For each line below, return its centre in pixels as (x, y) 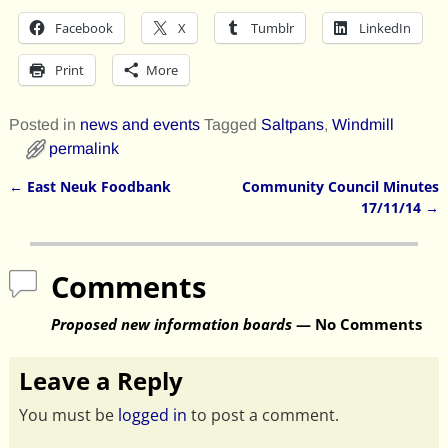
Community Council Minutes (341, 187)
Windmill (362, 125)
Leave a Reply (100, 380)
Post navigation (94, 207)
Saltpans (292, 125)
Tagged (230, 125)
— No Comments (356, 324)
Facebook (83, 28)
